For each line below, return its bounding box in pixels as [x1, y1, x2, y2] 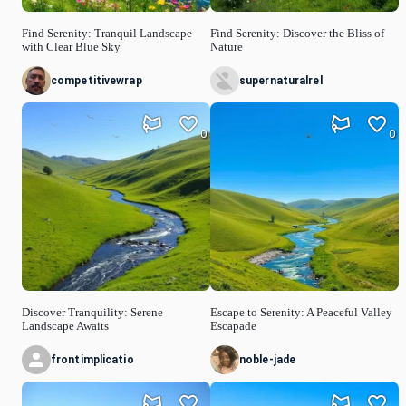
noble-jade [239, 353, 296, 366]
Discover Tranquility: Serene [22, 305, 163, 319]
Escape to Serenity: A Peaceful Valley [210, 305, 392, 319]
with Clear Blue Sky [22, 41, 121, 54]
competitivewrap [51, 73, 142, 87]
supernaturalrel [239, 73, 323, 87]
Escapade [210, 319, 256, 333]
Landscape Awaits [22, 319, 109, 333]
